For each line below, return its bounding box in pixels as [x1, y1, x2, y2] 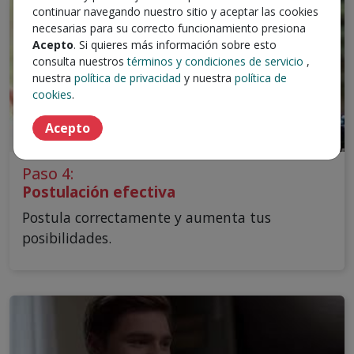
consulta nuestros [32, 54, 127, 69]
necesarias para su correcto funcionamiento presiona [32, 21, 306, 36]
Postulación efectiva [22, 181, 175, 202]
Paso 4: [22, 163, 73, 184]
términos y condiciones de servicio [127, 54, 303, 69]
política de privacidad [74, 70, 181, 85]
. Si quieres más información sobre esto [73, 37, 277, 52]
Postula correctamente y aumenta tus [22, 208, 271, 227]
